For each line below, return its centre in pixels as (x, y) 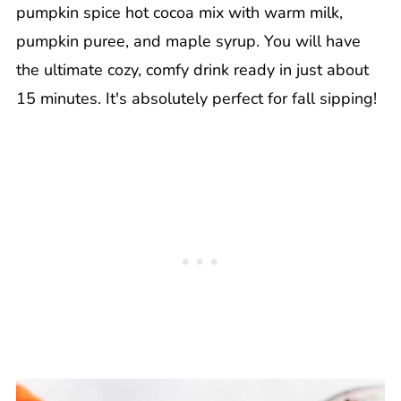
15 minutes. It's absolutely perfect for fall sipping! (196, 98)
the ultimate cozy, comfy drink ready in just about (192, 70)
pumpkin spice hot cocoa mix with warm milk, (179, 13)
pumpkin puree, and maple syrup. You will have (188, 41)
